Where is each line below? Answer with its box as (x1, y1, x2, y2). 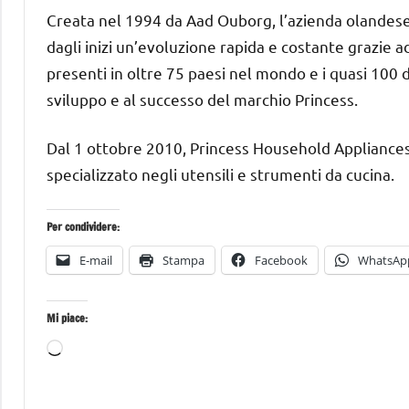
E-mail (79, 251, 112, 268)
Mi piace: (47, 309, 88, 326)
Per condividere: (47, 218, 120, 235)
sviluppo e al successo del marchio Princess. (47, 89, 358, 109)
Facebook (255, 251, 308, 268)
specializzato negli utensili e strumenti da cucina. (47, 163, 394, 184)
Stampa (163, 251, 204, 268)
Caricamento (62, 338, 153, 358)
